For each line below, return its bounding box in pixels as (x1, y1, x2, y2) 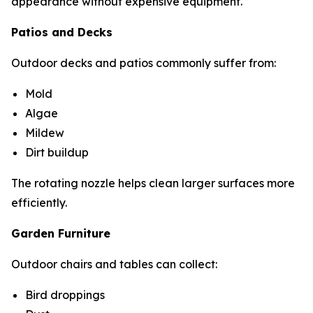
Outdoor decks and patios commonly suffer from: (11, 55, 276, 70)
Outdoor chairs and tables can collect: (11, 256, 217, 271)
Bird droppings (25, 287, 108, 302)
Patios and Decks (11, 24, 112, 39)
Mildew (25, 125, 67, 140)
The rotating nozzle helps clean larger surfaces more (11, 175, 295, 190)
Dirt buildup (25, 145, 92, 159)
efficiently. (11, 195, 70, 210)
